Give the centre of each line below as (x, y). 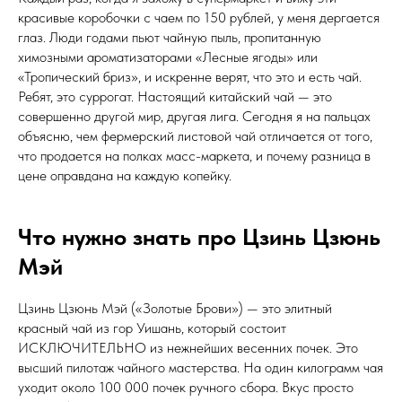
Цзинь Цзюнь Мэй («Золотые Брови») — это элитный (175, 308)
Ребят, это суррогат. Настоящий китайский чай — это (175, 96)
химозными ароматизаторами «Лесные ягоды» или (168, 57)
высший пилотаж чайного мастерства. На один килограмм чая (201, 367)
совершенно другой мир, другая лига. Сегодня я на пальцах (194, 116)
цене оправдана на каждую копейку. (125, 175)
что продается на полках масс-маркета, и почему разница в (194, 155)
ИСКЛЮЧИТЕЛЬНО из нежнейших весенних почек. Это (188, 347)
